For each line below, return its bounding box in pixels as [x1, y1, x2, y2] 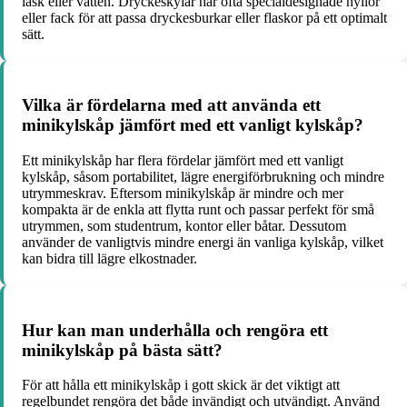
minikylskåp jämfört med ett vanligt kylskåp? [22, 115, 363, 135]
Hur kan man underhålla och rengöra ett [22, 320, 328, 340]
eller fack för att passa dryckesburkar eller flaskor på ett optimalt [22, 9, 387, 25]
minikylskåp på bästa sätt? [22, 340, 223, 360]
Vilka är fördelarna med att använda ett [22, 95, 321, 115]
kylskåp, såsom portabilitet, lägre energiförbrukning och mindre [22, 168, 384, 184]
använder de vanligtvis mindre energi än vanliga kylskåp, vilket [22, 233, 383, 250]
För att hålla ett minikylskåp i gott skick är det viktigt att [22, 377, 340, 393]
